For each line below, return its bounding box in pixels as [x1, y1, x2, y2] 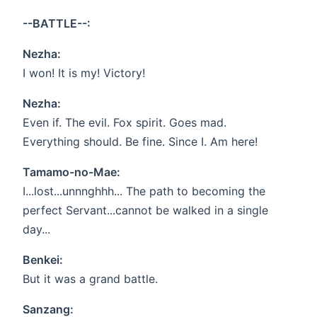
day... [23, 222, 50, 237]
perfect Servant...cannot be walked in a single [23, 203, 268, 218]
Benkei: [23, 253, 63, 267]
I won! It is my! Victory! [23, 66, 145, 81]
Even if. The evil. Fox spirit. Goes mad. [23, 115, 226, 130]
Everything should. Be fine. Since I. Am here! [23, 134, 258, 149]
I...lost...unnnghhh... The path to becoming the [23, 184, 265, 199]
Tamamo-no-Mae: [23, 165, 120, 180]
